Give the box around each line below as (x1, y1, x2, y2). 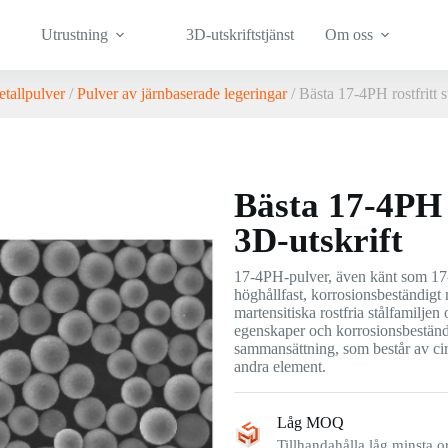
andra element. (234, 358, 326, 375)
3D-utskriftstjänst (186, 26, 295, 43)
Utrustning (41, 26, 109, 43)
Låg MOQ (277, 414, 344, 431)
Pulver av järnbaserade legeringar (76, 85, 287, 102)
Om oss (324, 26, 373, 43)
